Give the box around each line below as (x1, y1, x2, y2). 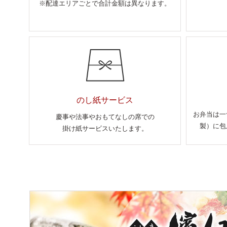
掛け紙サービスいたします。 (62, 125, 148, 133)
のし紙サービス (77, 95, 133, 104)
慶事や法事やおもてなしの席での (55, 113, 155, 121)
